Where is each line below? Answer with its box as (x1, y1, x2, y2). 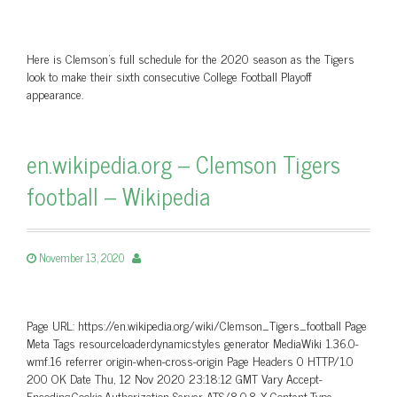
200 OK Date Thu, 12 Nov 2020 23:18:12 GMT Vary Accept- (27, 368, 323, 388)
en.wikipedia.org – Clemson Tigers (27, 144, 340, 183)
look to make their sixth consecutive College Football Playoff (27, 66, 312, 86)
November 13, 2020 (39, 248, 124, 267)
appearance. (27, 83, 83, 104)
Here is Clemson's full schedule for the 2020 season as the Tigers (27, 48, 354, 68)
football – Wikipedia (27, 176, 210, 214)
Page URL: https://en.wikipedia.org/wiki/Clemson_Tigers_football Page (27, 315, 367, 335)
